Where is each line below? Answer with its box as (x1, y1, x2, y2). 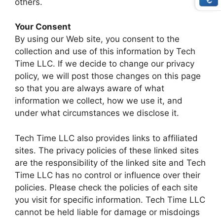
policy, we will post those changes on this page (15, 71, 201, 81)
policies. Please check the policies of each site (15, 182, 198, 192)
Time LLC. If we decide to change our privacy (15, 59, 194, 69)
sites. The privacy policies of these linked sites (15, 145, 199, 155)
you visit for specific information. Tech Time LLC (15, 194, 205, 205)
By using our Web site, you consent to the (15, 34, 180, 44)
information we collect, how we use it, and (15, 96, 183, 106)
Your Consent (15, 22, 71, 32)
